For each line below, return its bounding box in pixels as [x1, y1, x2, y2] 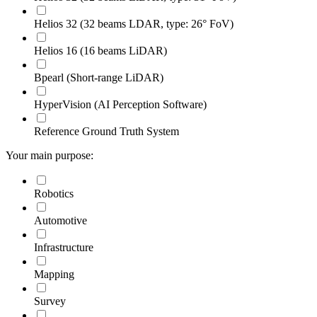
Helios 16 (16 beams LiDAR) [34, 44, 167, 57]
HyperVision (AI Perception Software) [34, 98, 207, 110]
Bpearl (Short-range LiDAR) [34, 71, 163, 83]
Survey [34, 294, 66, 307]
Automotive [34, 214, 87, 226]
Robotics [34, 187, 74, 200]
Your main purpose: [6, 149, 93, 161]
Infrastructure [34, 241, 93, 253]
